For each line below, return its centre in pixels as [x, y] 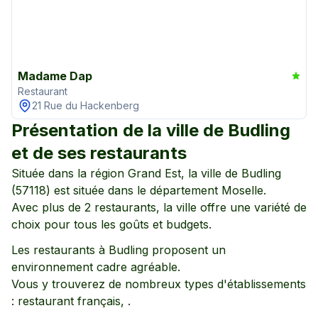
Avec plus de [46, 207]
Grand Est [154, 173]
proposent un [187, 250]
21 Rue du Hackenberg [86, 105]
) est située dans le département [134, 190]
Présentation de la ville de [120, 130]
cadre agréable [135, 267]
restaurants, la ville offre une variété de [199, 207]
